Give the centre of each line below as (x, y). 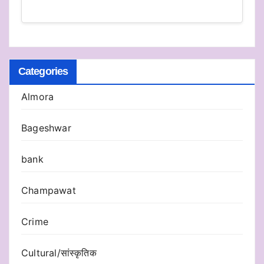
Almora (38, 97)
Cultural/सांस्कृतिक (59, 253)
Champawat (49, 191)
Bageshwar (46, 128)
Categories (43, 72)
